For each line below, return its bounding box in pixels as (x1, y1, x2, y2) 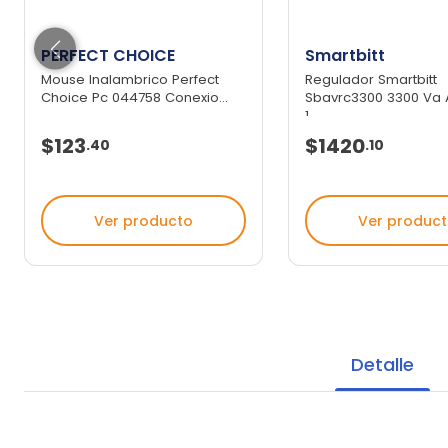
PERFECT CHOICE (41, 43, 175, 67)
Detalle (350, 352, 414, 378)
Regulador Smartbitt (305, 70, 438, 90)
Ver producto (94, 210, 194, 231)
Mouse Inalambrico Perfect (41, 70, 219, 90)
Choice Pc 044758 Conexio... (41, 88, 228, 108)
